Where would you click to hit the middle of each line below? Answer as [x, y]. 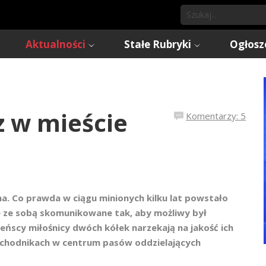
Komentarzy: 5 [216, 116]
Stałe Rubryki [158, 44]
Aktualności [56, 44]
